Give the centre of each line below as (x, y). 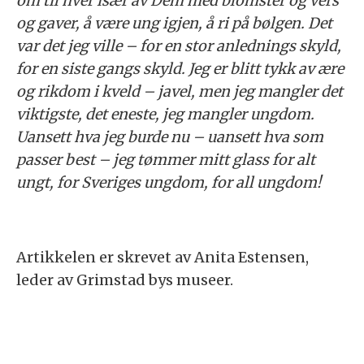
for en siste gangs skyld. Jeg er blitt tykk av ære (180, 69)
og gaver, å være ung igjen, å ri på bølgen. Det (174, 24)
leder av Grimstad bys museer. (125, 280)
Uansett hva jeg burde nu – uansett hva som (170, 137)
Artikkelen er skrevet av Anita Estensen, (162, 258)
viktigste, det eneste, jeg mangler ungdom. (165, 115)
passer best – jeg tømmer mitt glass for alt (166, 160)
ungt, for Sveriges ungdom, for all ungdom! (169, 183)
